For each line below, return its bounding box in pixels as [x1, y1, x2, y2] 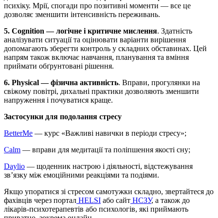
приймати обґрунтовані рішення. [4, 62, 116, 71]
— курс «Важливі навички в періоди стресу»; [33, 129, 186, 138]
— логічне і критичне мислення [46, 27, 157, 36]
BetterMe [4, 129, 33, 138]
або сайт [101, 196, 130, 205]
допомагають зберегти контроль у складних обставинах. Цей [4, 44, 207, 53]
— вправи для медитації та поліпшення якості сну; [20, 145, 190, 154]
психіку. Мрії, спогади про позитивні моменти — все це [4, 1, 191, 10]
